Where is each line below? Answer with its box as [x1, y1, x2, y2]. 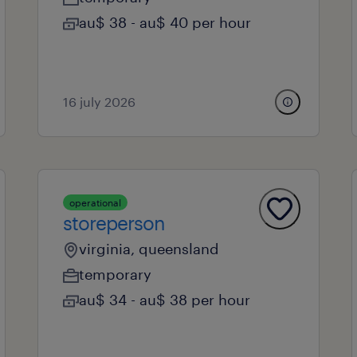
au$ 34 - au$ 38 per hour [78, 291, 250, 308]
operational [69, 197, 121, 208]
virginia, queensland [78, 240, 219, 257]
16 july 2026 [62, 94, 135, 109]
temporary [78, 265, 151, 283]
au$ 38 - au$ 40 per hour [78, 14, 251, 31]
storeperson [62, 211, 165, 234]
